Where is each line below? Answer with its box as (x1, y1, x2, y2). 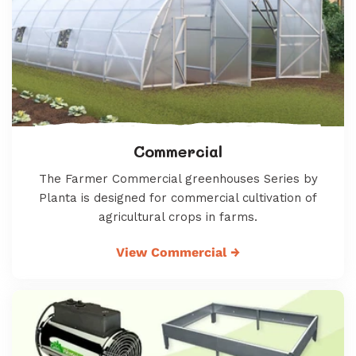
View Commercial (116, 244, 230, 260)
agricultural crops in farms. (99, 209, 257, 224)
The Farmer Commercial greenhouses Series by (38, 171, 318, 186)
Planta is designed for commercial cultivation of (39, 190, 317, 205)
